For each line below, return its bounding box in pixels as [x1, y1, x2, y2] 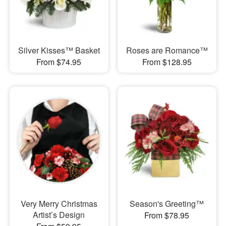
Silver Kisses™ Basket [18, 44, 100, 56]
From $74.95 [36, 56, 82, 68]
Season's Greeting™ [130, 197, 204, 209]
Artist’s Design [33, 208, 85, 220]
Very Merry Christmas [20, 197, 97, 209]
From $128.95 [142, 56, 192, 68]
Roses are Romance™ [126, 44, 208, 56]
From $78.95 [144, 209, 190, 221]
